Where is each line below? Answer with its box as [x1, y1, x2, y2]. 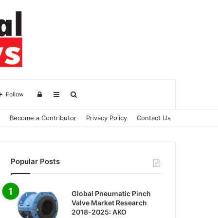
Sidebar [59, 90, 84, 98]
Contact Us [137, 114, 171, 122]
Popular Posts [11, 157, 60, 166]
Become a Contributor [10, 114, 76, 122]
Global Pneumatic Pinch [72, 189, 151, 198]
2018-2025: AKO [72, 208, 127, 216]
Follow [5, 91, 24, 98]
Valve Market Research [72, 199, 147, 207]
